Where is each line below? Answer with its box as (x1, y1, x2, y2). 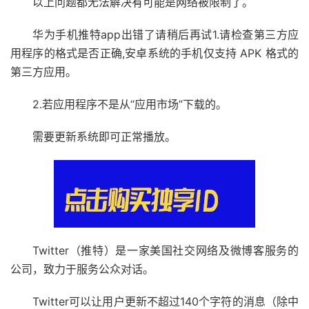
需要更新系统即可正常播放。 (32, 130, 176, 144)
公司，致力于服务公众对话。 (10, 262, 154, 277)
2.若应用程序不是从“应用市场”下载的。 (32, 97, 227, 112)
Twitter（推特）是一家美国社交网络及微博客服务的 (32, 243, 299, 258)
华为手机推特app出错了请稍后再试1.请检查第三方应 (32, 28, 299, 42)
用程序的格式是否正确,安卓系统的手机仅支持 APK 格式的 (10, 46, 299, 61)
